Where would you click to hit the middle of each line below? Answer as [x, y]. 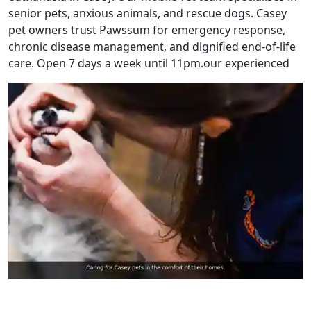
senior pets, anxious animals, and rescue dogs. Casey [148, 14]
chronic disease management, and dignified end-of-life [152, 47]
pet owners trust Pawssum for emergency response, [147, 30]
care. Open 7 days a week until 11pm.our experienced [149, 64]
